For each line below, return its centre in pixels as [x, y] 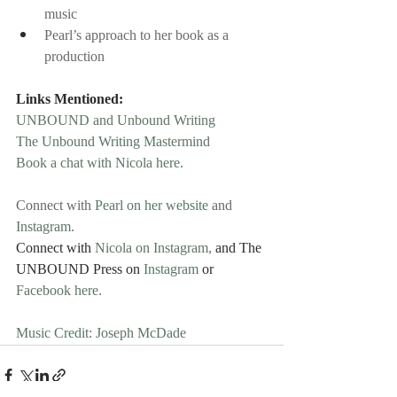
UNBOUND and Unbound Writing [116, 121]
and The [238, 249]
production [74, 58]
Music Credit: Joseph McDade [101, 334]
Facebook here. [59, 292]
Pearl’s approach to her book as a [138, 36]
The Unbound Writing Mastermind [113, 143]
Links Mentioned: [70, 100]
